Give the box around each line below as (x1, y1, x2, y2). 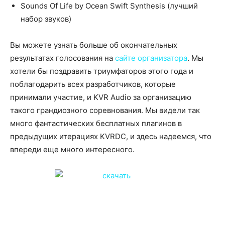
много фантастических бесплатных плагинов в (10, 119, 182, 128)
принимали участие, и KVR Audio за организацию (10, 92, 191, 102)
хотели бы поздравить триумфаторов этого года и (10, 66, 193, 76)
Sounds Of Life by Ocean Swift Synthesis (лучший (21, 1, 198, 11)
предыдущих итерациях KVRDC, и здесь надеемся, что (10, 132, 211, 141)
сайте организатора (115, 53, 187, 63)
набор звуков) (21, 14, 71, 24)
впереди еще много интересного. (10, 145, 135, 154)
